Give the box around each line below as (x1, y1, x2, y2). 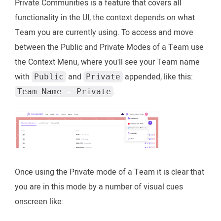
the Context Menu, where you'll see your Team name (15, 56, 200, 69)
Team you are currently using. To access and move (15, 27, 193, 39)
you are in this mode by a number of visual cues (15, 181, 183, 193)
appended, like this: (123, 71, 193, 83)
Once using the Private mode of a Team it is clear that (15, 166, 204, 179)
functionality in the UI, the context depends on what (15, 12, 195, 24)
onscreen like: (15, 196, 64, 208)
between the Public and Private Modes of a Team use (15, 41, 204, 54)
